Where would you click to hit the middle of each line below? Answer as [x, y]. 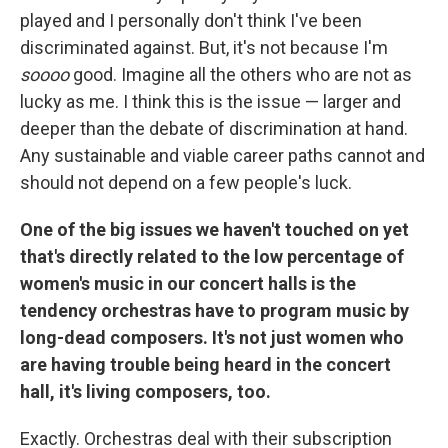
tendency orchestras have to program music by [214, 310]
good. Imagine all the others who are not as [240, 74]
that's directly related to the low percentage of [212, 256]
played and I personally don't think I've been [191, 20]
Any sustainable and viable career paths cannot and [222, 155]
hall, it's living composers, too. [145, 391]
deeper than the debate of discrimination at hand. [214, 128]
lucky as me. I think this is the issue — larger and [210, 101]
